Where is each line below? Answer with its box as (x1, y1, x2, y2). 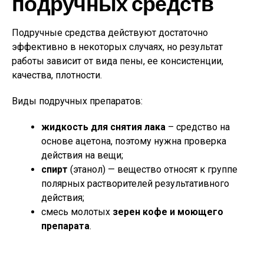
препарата (41, 220, 90, 232)
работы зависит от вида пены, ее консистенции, (12, 55, 223, 67)
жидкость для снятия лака (41, 121, 166, 133)
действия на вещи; (41, 150, 123, 161)
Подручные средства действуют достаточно (12, 27, 208, 38)
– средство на (166, 121, 230, 133)
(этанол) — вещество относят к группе (68, 164, 237, 175)
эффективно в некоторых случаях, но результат (12, 41, 223, 52)
